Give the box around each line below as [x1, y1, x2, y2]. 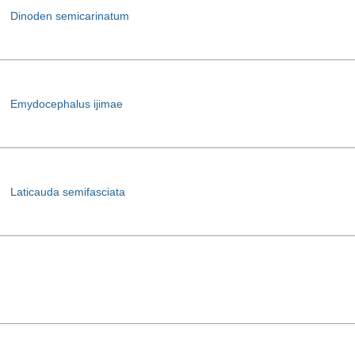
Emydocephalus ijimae [10, 97, 123, 110]
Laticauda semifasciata [10, 185, 125, 198]
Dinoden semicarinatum [10, 10, 129, 22]
